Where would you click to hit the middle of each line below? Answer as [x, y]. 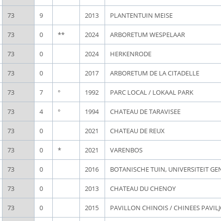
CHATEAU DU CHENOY [143, 188]
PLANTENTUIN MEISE [141, 15]
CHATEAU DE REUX [137, 131]
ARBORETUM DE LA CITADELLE [155, 73]
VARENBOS [126, 150]
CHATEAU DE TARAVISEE [145, 111]
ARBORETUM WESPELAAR [147, 35]
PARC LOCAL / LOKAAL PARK [152, 92]
